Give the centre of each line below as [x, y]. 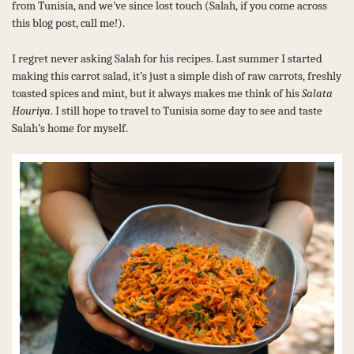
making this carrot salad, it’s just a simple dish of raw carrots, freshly [177, 75]
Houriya [31, 110]
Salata [317, 93]
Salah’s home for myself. [70, 128]
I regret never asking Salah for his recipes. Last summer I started [167, 58]
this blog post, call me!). [68, 23]
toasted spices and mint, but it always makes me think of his [157, 93]
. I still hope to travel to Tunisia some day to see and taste [186, 110]
